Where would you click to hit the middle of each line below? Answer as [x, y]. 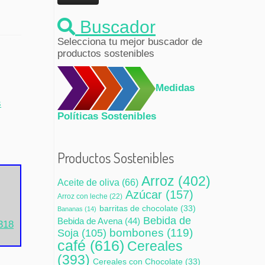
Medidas [175, 88]
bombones [137, 233]
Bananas [70, 209]
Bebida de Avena [90, 222]
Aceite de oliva [88, 182]
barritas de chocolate [139, 209]
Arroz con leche [83, 197]
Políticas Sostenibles [107, 117]
